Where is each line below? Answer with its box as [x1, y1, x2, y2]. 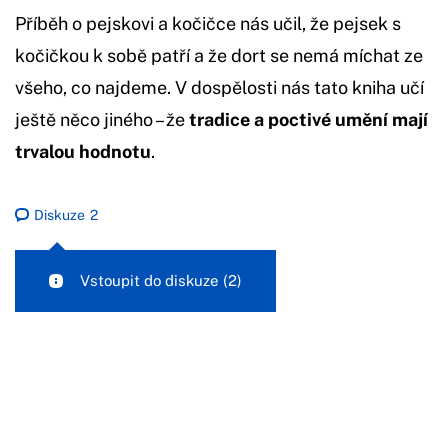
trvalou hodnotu [15, 141, 151, 162]
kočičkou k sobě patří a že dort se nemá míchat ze [15, 45, 423, 66]
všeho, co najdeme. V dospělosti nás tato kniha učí [15, 77, 424, 98]
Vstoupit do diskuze [80, 272, 223, 289]
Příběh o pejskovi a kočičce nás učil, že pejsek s [15, 13, 401, 34]
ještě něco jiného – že [15, 109, 189, 130]
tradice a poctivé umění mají [189, 109, 428, 130]
